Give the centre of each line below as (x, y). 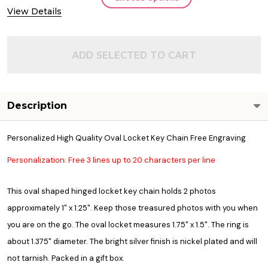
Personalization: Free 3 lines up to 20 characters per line (111, 160)
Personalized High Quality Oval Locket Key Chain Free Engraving (127, 138)
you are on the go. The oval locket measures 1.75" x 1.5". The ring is (128, 224)
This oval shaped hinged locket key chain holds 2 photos (112, 191)
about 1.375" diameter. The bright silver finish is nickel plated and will (132, 241)
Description (37, 105)
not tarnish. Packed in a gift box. (66, 258)
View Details (34, 11)
